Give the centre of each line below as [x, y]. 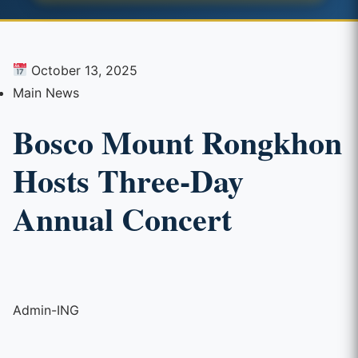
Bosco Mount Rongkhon [177, 141]
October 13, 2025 [83, 70]
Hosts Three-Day [128, 180]
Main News [46, 92]
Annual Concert [122, 218]
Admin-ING [46, 310]
